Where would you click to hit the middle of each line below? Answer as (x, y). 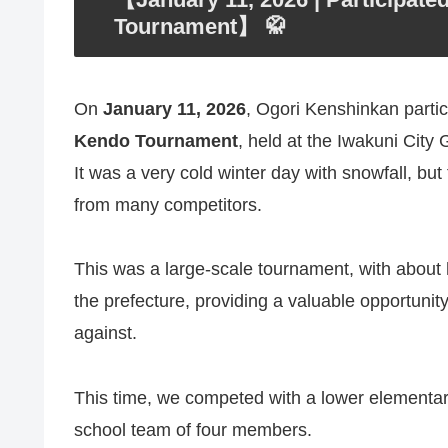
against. (105, 333)
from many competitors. (168, 204)
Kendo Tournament (156, 140)
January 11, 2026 (174, 108)
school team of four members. (193, 429)
